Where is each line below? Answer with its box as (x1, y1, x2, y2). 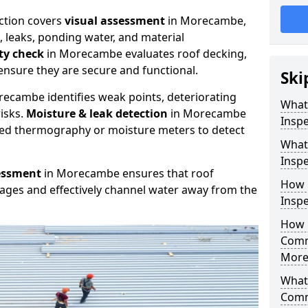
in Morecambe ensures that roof (41, 166, 214, 181)
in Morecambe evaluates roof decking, (44, 46, 247, 61)
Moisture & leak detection (26, 106, 168, 121)
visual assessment (65, 13, 165, 28)
